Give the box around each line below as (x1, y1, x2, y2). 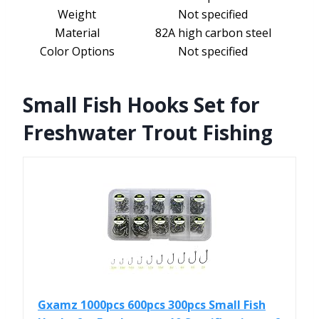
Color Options (39, 43, 115, 60)
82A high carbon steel (155, 25, 271, 41)
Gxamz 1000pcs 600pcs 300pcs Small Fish (38, 297, 266, 313)
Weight (58, 6, 96, 23)
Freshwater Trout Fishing (23, 119, 273, 147)
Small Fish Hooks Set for (23, 91, 260, 119)
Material (54, 25, 100, 41)
